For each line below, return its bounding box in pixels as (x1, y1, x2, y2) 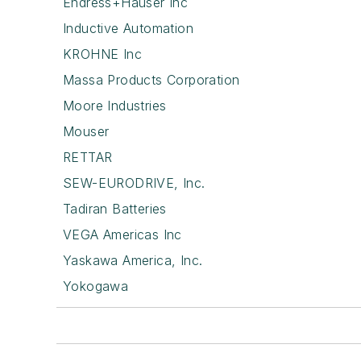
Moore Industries (63, 97, 167, 114)
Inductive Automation (63, 19, 193, 36)
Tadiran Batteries (63, 200, 167, 217)
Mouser (63, 122, 110, 139)
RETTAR (63, 148, 113, 165)
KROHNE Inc (63, 45, 142, 62)
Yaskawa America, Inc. (63, 251, 203, 268)
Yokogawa (63, 277, 129, 294)
